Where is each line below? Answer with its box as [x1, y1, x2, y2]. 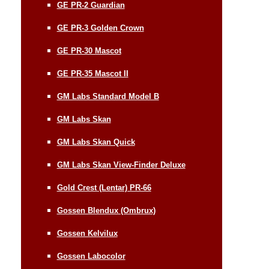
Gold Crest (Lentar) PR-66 [56, 183, 151, 192]
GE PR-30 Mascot [56, 46, 121, 55]
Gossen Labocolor [56, 251, 125, 261]
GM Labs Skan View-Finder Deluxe [56, 160, 186, 169]
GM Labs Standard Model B [56, 91, 159, 101]
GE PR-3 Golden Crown [56, 23, 144, 32]
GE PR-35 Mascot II [56, 68, 128, 78]
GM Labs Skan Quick [56, 137, 135, 147]
